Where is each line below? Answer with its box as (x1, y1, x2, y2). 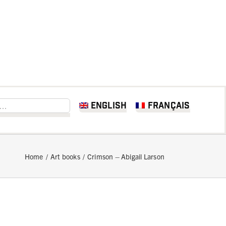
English (90, 100, 127, 111)
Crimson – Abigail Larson (87, 151, 164, 161)
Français (147, 100, 190, 111)
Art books (50, 151, 80, 161)
